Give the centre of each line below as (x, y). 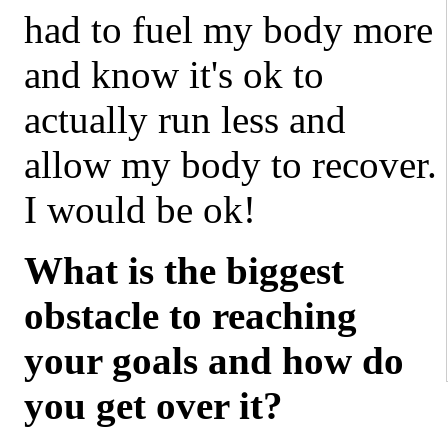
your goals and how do (214, 361)
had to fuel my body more (228, 30)
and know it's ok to (174, 75)
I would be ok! (140, 210)
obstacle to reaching (190, 316)
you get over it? (153, 406)
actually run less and (185, 120)
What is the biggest (184, 271)
